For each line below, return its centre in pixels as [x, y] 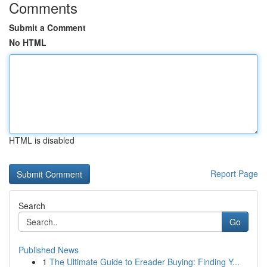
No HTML [28, 42]
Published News [49, 250]
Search [32, 206]
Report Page [234, 173]
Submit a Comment [47, 27]
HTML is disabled [42, 140]
